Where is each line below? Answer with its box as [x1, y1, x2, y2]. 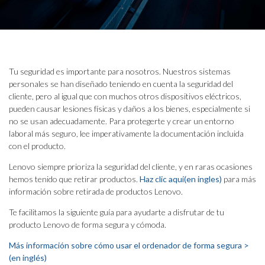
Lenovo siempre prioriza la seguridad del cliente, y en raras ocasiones [9, 161, 253, 172]
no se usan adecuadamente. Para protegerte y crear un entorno [9, 116, 234, 126]
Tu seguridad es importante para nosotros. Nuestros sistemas [9, 66, 231, 76]
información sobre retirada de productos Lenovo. [9, 186, 183, 196]
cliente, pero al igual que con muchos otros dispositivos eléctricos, [9, 91, 241, 101]
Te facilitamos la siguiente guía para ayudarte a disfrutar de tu [9, 207, 224, 217]
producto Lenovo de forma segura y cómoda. [9, 219, 166, 230]
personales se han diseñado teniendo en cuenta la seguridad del [9, 79, 233, 89]
